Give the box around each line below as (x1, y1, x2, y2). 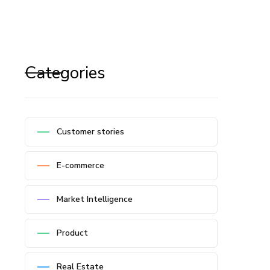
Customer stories (57, 126, 124, 137)
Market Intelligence (57, 193, 133, 205)
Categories (25, 61, 105, 84)
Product (57, 227, 88, 239)
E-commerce (57, 160, 104, 171)
